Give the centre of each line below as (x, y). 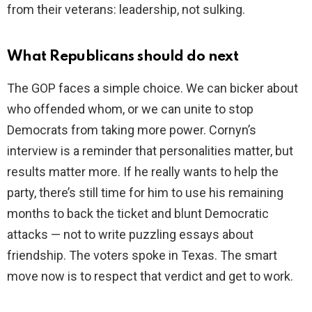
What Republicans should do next (123, 57)
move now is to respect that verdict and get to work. (150, 276)
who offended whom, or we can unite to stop (130, 109)
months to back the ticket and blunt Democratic (138, 214)
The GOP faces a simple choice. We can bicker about (153, 88)
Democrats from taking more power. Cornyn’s (132, 130)
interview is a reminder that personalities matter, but (150, 151)
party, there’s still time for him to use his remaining (145, 193)
